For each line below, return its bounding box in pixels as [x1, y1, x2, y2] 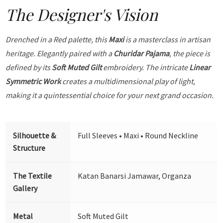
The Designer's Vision [5, 3, 158, 25]
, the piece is [169, 48, 211, 58]
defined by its [5, 62, 52, 72]
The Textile [13, 170, 52, 181]
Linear [189, 62, 211, 72]
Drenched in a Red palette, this [5, 34, 109, 44]
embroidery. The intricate [102, 62, 190, 72]
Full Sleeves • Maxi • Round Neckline [78, 130, 199, 140]
